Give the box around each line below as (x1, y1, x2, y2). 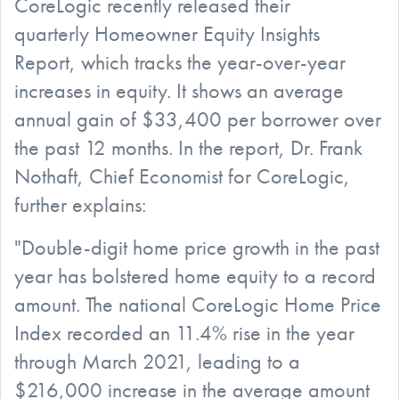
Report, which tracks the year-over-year (14, 47, 346, 76)
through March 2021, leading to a (14, 346, 300, 375)
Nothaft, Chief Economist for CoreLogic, (14, 161, 350, 190)
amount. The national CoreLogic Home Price (14, 289, 381, 318)
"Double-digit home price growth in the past (14, 232, 379, 261)
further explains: (14, 190, 146, 218)
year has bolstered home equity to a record (14, 261, 376, 289)
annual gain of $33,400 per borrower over (14, 104, 381, 133)
